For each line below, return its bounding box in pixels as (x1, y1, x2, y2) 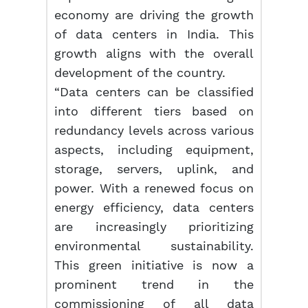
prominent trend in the (54, 277, 254, 291)
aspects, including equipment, (54, 142, 254, 157)
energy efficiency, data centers (54, 200, 254, 214)
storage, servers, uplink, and (54, 162, 254, 176)
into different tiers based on (54, 104, 254, 118)
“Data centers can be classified (54, 85, 254, 99)
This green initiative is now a (54, 258, 254, 272)
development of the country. (54, 65, 226, 80)
